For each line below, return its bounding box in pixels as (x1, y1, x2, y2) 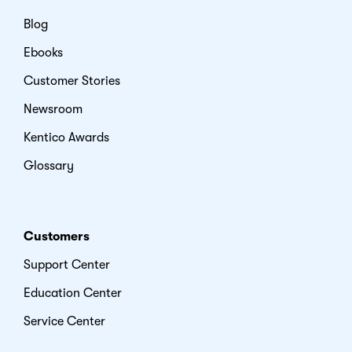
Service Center (24, 314, 105, 329)
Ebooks (24, 46, 63, 60)
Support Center (24, 258, 110, 273)
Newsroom (24, 102, 82, 117)
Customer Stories (24, 74, 120, 89)
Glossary (24, 159, 74, 174)
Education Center (24, 286, 122, 301)
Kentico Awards (24, 130, 109, 145)
